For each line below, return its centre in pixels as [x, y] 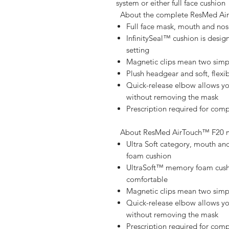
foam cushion [150, 156]
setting [139, 50]
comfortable [148, 179]
